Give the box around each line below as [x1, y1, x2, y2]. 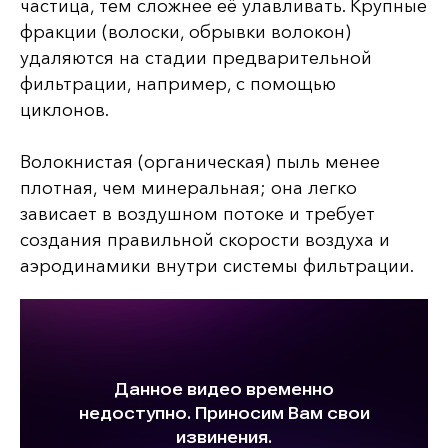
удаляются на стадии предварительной [20, 46, 372, 69]
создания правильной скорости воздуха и [20, 228, 390, 251]
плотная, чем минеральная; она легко [20, 176, 357, 199]
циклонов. [20, 98, 109, 121]
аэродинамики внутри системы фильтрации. [20, 254, 414, 277]
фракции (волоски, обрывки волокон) [20, 20, 351, 43]
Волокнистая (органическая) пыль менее [20, 150, 380, 173]
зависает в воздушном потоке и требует [20, 202, 375, 225]
